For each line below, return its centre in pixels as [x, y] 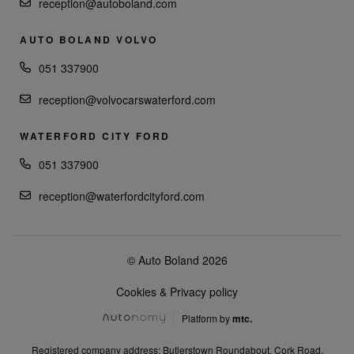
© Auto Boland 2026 [177, 260]
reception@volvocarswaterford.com [127, 100]
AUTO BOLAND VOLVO [89, 40]
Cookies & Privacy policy [177, 292]
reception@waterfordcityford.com [122, 196]
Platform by [207, 318]
